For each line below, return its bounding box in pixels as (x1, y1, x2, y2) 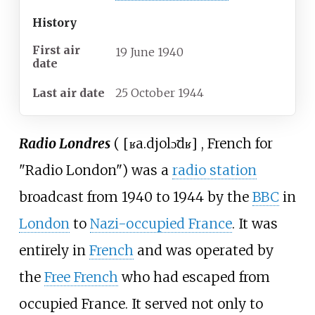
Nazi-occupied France (89, 214, 232, 232)
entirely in (18, 241, 89, 259)
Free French (44, 268, 118, 285)
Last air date (32, 86, 105, 101)
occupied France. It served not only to (18, 295, 263, 312)
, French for (200, 134, 273, 152)
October (131, 86, 175, 101)
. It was (231, 214, 278, 232)
